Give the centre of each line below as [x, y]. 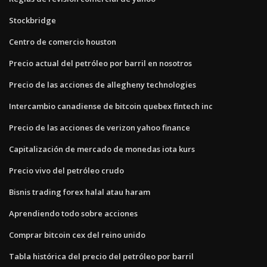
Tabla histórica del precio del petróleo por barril [101, 256]
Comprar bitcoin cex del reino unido [77, 235]
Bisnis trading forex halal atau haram [80, 192]
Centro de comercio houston [63, 41]
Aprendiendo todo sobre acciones [73, 213]
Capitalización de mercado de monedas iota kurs [102, 149]
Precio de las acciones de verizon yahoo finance [100, 127]
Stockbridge [32, 20]
